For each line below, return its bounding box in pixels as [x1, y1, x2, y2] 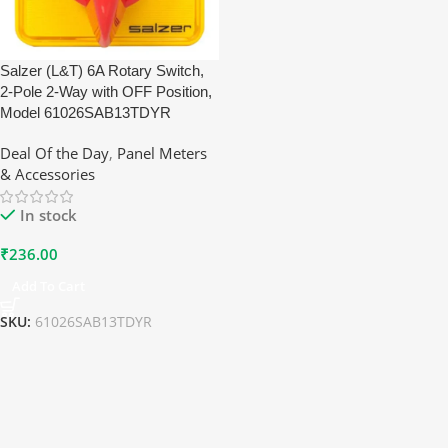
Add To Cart [12, 277, 85, 295]
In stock [20, 205, 77, 225]
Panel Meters [117, 143, 207, 163]
